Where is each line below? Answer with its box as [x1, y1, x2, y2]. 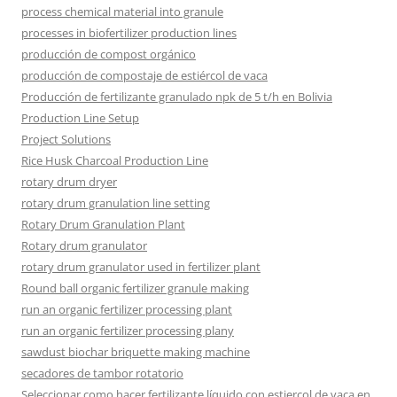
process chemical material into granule [21, 3, 223, 19]
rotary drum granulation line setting [21, 194, 210, 211]
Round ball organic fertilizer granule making [21, 279, 249, 296]
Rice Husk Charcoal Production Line [21, 152, 208, 168]
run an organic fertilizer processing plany [21, 322, 234, 339]
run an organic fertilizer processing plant [21, 300, 232, 317]
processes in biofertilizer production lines [21, 24, 237, 41]
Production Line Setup [21, 109, 139, 126]
